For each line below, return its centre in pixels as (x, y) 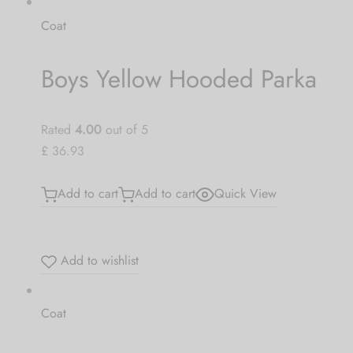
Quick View (245, 193)
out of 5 (124, 129)
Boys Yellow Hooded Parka (178, 79)
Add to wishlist (97, 261)
